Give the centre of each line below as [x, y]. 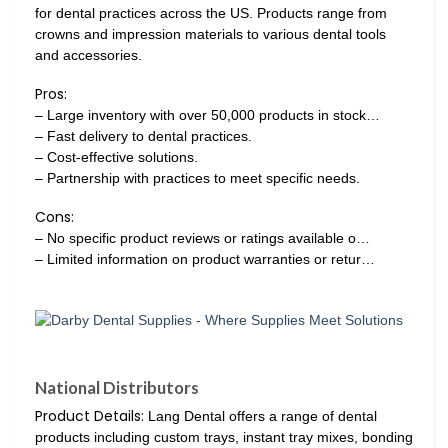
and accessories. [88, 55]
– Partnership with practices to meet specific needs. [197, 178]
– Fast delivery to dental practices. [143, 136]
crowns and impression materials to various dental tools [210, 34]
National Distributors [117, 387]
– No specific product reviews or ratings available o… [202, 238]
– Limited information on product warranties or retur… [205, 259]
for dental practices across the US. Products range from [211, 13]
